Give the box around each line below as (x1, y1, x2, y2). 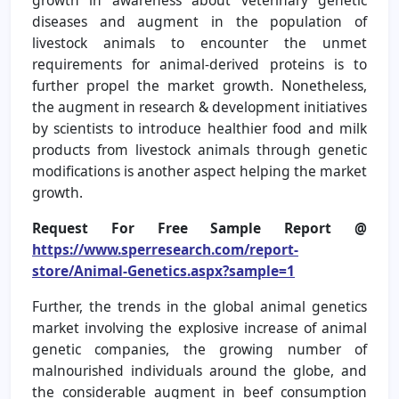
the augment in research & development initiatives (32, 96, 367, 117)
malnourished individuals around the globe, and (32, 360, 367, 380)
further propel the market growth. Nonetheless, (32, 75, 367, 95)
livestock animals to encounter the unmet (32, 32, 367, 53)
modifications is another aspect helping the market (32, 160, 367, 181)
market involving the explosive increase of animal (32, 317, 367, 338)
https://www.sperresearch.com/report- (32, 239, 298, 259)
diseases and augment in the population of (32, 11, 367, 31)
